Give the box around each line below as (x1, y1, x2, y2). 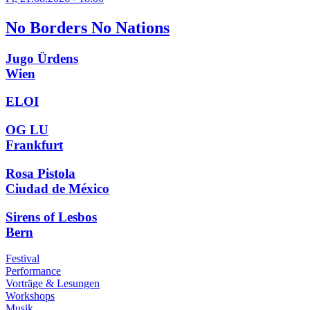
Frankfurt (6, 138, 63, 153)
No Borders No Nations (6, 18, 170, 37)
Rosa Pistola (6, 165, 75, 181)
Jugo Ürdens (6, 51, 78, 66)
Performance (6, 265, 61, 277)
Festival (6, 253, 39, 265)
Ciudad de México (6, 181, 109, 196)
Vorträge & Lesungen (6, 277, 100, 290)
